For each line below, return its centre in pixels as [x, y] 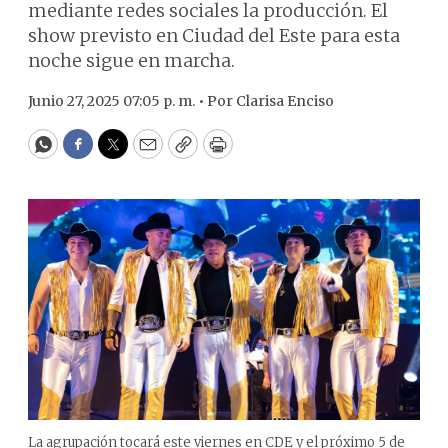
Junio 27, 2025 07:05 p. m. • [117, 101]
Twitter [145, 153]
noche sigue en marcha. [131, 60]
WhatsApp [88, 153]
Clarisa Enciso [285, 101]
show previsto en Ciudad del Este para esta [214, 35]
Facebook [118, 153]
